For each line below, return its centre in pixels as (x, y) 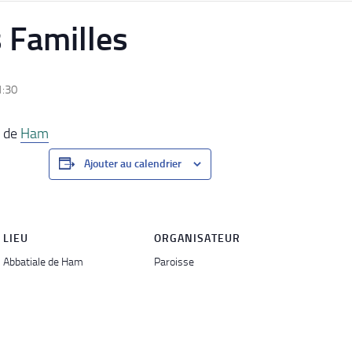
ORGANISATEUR (197, 238)
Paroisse (174, 262)
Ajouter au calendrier (133, 163)
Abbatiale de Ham (43, 262)
